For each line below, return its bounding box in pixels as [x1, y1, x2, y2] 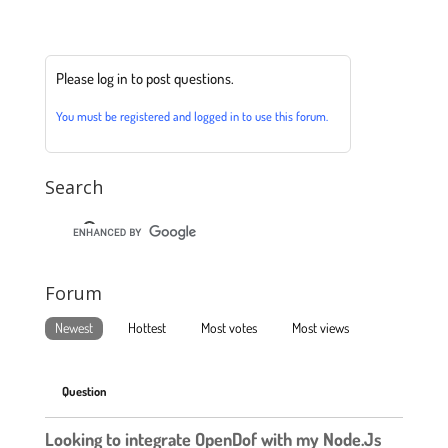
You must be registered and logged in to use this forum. [55, 108, 328, 125]
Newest [54, 318, 93, 336]
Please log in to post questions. [55, 68, 234, 88]
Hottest [127, 318, 166, 336]
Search [44, 174, 103, 199]
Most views [291, 318, 349, 336]
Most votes [200, 318, 257, 336]
